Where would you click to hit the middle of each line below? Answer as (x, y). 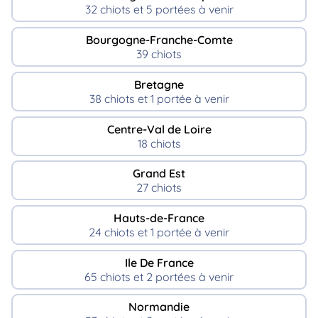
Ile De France (159, 262)
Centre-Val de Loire (159, 129)
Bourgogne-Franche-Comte (159, 40)
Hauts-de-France (159, 218)
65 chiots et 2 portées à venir (159, 276)
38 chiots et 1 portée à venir (159, 98)
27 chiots (159, 188)
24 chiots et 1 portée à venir (159, 232)
